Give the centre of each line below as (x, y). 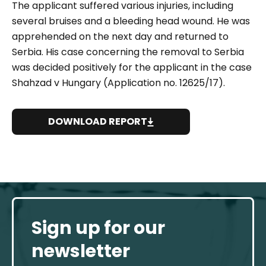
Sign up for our (98, 228)
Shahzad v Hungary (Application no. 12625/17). (118, 83)
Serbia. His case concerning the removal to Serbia (128, 52)
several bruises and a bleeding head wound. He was (131, 21)
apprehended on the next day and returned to (120, 37)
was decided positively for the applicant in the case (132, 67)
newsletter (81, 251)
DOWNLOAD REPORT (98, 121)
